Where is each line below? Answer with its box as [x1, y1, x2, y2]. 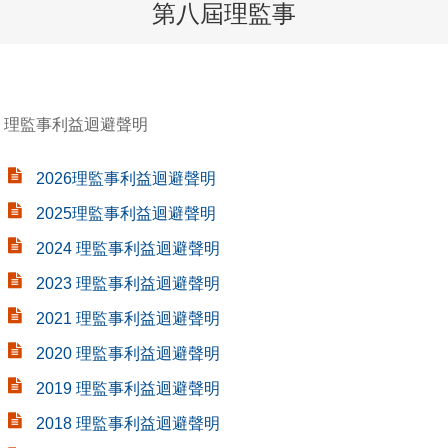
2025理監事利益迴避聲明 [36, 205, 217, 222]
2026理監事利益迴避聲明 [36, 170, 217, 187]
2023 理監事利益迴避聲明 [36, 275, 221, 292]
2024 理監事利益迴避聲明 [36, 240, 221, 257]
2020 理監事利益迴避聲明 [36, 345, 221, 362]
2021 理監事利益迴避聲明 [36, 310, 221, 327]
